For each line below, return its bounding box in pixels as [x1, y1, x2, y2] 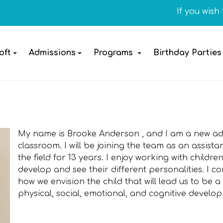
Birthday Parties [153, 48, 222, 58]
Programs [94, 48, 133, 58]
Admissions [29, 48, 76, 58]
